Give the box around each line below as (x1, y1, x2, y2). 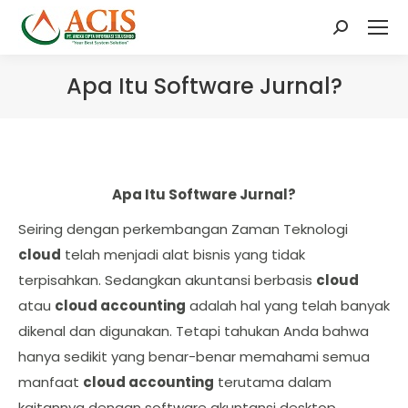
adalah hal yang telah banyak (186, 296, 390, 315)
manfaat (18, 372, 83, 392)
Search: (333, 23, 383, 42)
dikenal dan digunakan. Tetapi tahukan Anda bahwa (18, 321, 369, 341)
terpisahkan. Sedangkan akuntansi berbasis (18, 270, 316, 290)
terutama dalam (214, 372, 331, 392)
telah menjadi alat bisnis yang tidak (61, 245, 305, 264)
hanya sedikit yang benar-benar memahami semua (18, 347, 370, 366)
